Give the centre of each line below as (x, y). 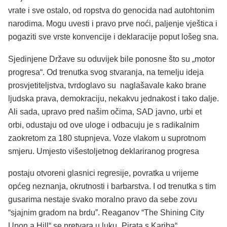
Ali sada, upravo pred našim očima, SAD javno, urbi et (105, 111)
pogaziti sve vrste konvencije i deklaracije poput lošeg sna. (113, 37)
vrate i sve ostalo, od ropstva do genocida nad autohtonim (111, 11)
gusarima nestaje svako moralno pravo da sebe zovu (103, 200)
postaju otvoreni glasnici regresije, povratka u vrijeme (103, 173)
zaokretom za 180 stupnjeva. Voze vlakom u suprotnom (107, 138)
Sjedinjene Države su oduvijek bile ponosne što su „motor (111, 59)
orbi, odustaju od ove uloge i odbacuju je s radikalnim (104, 125)
